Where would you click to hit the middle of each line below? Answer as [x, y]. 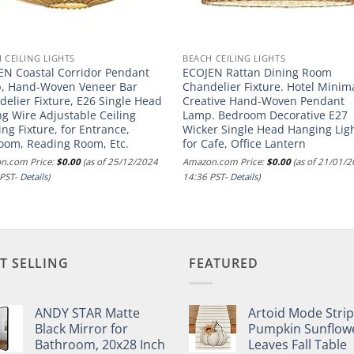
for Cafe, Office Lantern [245, 143]
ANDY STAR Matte [87, 313]
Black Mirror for [81, 328]
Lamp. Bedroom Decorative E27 [265, 115]
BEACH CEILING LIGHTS [234, 58]
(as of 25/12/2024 [120, 162]
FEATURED [224, 264]
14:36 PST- [207, 177]
